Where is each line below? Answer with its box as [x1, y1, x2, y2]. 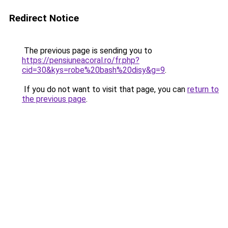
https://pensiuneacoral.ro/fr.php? [22, 55, 139, 65]
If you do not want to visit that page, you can [22, 84, 187, 94]
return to [187, 84, 219, 94]
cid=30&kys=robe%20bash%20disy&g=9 [22, 65, 165, 75]
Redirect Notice [9, 12, 79, 24]
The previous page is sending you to [22, 46, 152, 55]
